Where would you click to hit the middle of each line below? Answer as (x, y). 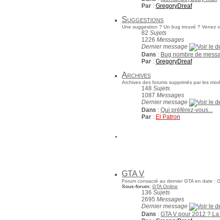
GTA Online (165, 186)
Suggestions (143, 19)
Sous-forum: (137, 186)
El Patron (168, 117)
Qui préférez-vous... (187, 110)
